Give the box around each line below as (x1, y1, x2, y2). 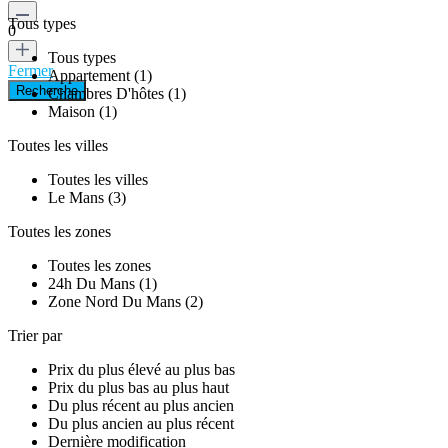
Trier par (8, 327, 62, 345)
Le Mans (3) (48, 189, 126, 207)
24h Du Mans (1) (48, 275, 157, 293)
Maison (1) (48, 103, 117, 121)
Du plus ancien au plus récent (48, 415, 234, 433)
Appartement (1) (48, 67, 152, 85)
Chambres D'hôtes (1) (48, 85, 186, 103)
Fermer (8, 62, 53, 80)
